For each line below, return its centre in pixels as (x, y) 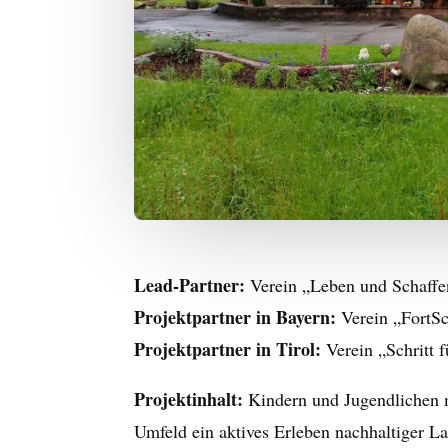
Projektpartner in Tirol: (228, 349)
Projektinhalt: (189, 399)
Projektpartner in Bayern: (235, 317)
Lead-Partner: (190, 285)
